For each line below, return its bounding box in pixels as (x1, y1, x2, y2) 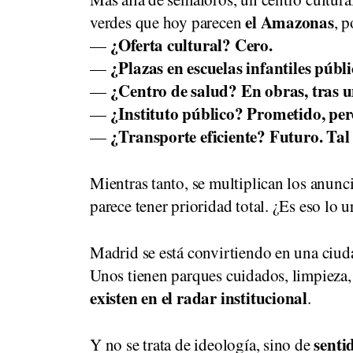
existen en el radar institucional (90, 286, 308, 310)
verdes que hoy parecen (90, 11, 246, 33)
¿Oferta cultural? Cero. (110, 33, 273, 57)
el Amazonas (245, 10, 334, 34)
